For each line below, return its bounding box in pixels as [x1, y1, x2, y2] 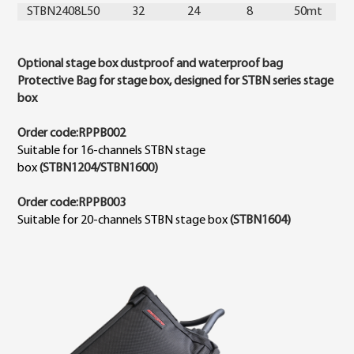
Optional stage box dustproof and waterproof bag [17, 57, 284, 70]
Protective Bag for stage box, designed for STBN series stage [17, 74, 334, 88]
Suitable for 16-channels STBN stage [17, 144, 206, 157]
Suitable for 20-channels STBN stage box [17, 213, 231, 227]
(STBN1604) [230, 213, 292, 227]
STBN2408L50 [27, 5, 100, 18]
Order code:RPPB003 [17, 196, 126, 209]
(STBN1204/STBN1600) [40, 161, 159, 175]
